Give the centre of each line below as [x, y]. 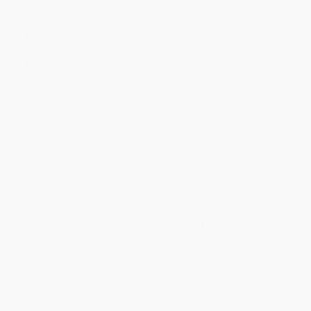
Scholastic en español [110, 50]
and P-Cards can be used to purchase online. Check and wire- [158, 289]
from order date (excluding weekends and [183, 189]
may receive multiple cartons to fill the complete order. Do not [158, 255]
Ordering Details [71, 98]
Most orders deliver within [174, 178]
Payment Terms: [72, 278]
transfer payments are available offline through [130, 299]
